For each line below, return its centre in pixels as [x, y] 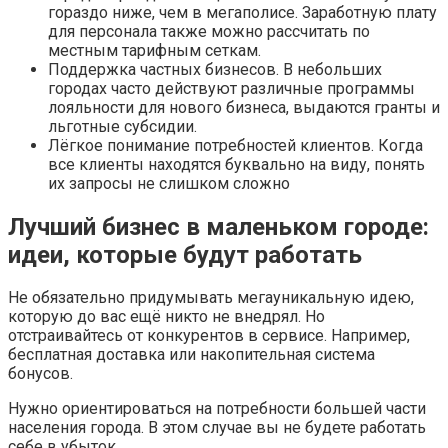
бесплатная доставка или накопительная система [191, 355]
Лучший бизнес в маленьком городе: [218, 226]
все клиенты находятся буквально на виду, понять [236, 164]
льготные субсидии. [122, 126]
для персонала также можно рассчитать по [209, 31]
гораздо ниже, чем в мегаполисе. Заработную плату [242, 12]
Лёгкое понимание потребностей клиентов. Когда [235, 145]
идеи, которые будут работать [185, 254]
